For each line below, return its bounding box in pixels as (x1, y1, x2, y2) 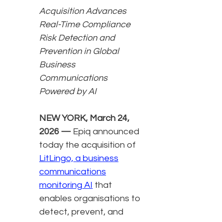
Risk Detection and (39, 33, 115, 43)
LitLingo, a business (39, 154, 118, 164)
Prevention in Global (39, 47, 119, 56)
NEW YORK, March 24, (39, 113, 129, 123)
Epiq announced (71, 127, 139, 137)
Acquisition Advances (39, 6, 126, 16)
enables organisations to (39, 194, 141, 204)
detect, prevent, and (39, 207, 123, 217)
